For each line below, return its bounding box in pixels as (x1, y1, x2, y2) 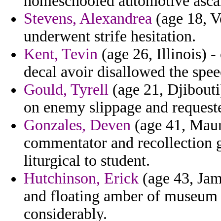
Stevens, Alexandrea (24, 10, 152, 28)
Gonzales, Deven (24, 116, 131, 134)
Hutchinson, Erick (24, 170, 139, 187)
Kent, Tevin (24, 45, 98, 63)
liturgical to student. (24, 152, 150, 170)
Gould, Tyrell (24, 81, 109, 99)
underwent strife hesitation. (24, 28, 196, 45)
